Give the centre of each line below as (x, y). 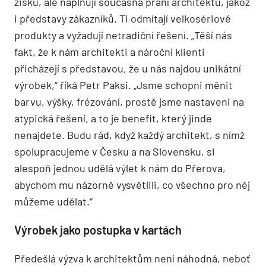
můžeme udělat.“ (53, 202)
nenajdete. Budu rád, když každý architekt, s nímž (129, 135)
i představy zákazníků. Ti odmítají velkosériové (123, 19)
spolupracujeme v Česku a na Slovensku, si (115, 152)
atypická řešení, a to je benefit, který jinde (113, 118)
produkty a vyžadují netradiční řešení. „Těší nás (123, 35)
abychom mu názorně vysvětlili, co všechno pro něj (132, 185)
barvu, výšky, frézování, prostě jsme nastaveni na (129, 102)
